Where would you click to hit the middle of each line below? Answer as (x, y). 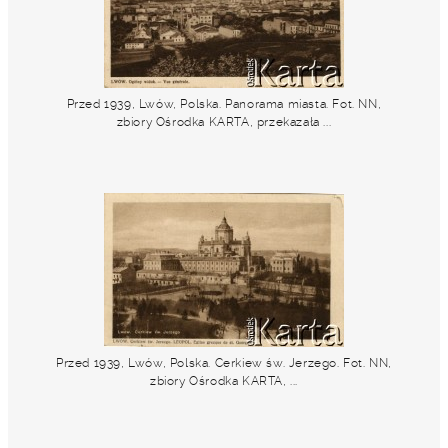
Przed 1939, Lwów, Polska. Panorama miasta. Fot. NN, (224, 104)
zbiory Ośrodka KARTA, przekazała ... (224, 122)
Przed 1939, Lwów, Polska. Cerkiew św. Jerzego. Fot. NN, (224, 363)
